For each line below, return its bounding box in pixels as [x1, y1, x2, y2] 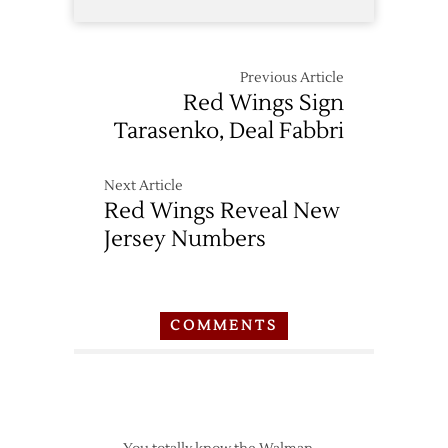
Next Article [104, 176, 183, 195]
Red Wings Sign [183, 88, 344, 117]
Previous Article [240, 68, 344, 87]
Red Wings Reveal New [104, 196, 340, 225]
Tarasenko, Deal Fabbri [114, 116, 344, 145]
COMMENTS [170, 316, 278, 335]
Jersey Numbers [104, 224, 266, 253]
